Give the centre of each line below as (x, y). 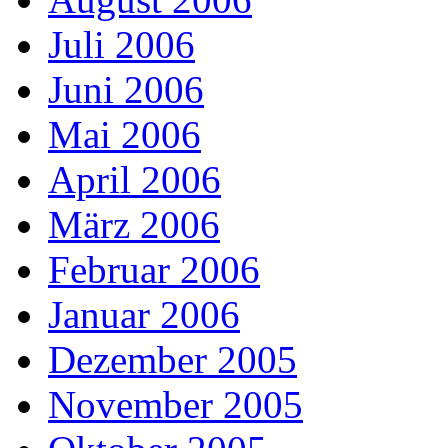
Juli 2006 (121, 45)
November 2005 (175, 405)
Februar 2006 (154, 270)
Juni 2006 (126, 90)
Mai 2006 (124, 135)
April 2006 (134, 180)
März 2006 (134, 225)
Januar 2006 (144, 315)
